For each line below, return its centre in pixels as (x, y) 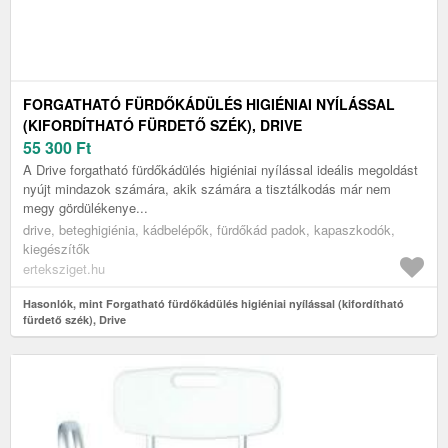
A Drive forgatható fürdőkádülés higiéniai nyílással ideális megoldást (220, 170)
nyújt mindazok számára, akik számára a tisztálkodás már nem (207, 189)
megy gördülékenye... (85, 208)
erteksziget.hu (64, 269)
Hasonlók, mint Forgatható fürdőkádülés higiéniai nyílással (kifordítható (213, 304)
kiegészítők (56, 249)
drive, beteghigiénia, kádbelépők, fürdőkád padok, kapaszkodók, (209, 230)
